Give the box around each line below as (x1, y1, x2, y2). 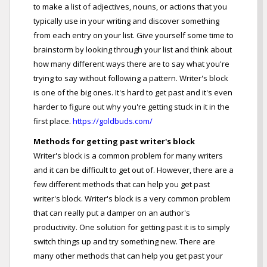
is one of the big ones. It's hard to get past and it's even (33, 87, 232, 98)
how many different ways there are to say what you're (33, 58, 229, 70)
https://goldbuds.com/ (73, 116, 153, 127)
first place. (33, 116, 73, 127)
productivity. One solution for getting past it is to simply (33, 222, 230, 233)
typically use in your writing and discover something (33, 15, 219, 27)
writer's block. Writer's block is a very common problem (33, 193, 231, 204)
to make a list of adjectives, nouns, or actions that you (33, 1, 227, 13)
